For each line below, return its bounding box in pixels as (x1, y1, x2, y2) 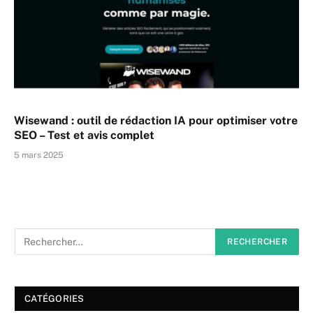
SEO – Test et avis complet (14, 129, 154, 143)
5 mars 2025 (14, 150, 64, 161)
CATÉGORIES (24, 293, 85, 305)
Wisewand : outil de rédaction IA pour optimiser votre (14, 114, 298, 128)
